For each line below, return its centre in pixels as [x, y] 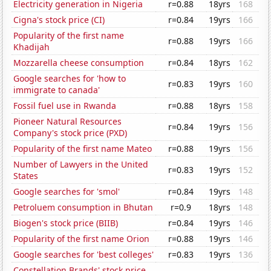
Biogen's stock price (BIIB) [66, 223]
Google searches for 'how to [70, 79]
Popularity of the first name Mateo [83, 149]
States [26, 176]
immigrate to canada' [57, 90]
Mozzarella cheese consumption [79, 63]
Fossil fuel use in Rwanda [65, 106]
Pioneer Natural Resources [68, 122]
